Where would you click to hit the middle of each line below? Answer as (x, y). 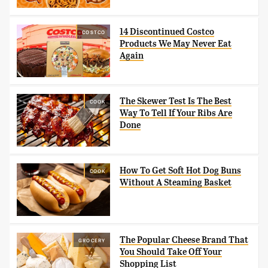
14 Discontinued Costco (167, 31)
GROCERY (92, 240)
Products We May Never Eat (176, 43)
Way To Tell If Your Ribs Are (176, 113)
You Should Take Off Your (171, 252)
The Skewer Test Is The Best (176, 101)
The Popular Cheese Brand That (184, 240)
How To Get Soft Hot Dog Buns (181, 170)
